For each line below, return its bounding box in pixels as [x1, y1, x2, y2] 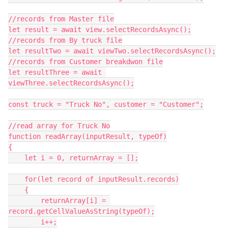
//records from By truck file [8, 36, 122, 44]
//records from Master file [8, 15, 114, 23]
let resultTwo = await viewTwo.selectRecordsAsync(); [8, 47, 216, 55]
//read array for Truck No [8, 122, 110, 130]
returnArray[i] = [8, 196, 41, 205]
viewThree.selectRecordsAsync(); [8, 79, 134, 87]
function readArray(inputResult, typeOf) [8, 132, 167, 140]
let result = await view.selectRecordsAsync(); [8, 25, 191, 34]
